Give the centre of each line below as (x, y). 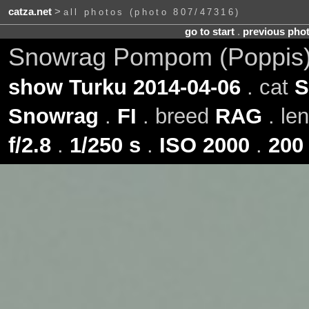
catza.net (30, 12)
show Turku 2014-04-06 (124, 87)
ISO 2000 (204, 145)
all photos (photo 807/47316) (152, 12)
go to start (209, 31)
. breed (176, 116)
